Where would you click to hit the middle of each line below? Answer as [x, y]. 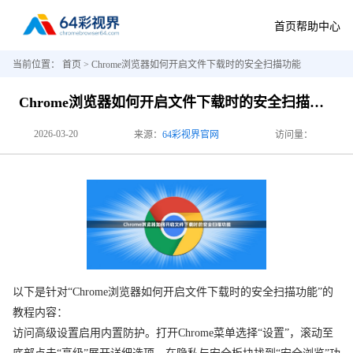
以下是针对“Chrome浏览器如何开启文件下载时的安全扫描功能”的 [173, 292]
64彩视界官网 [190, 135]
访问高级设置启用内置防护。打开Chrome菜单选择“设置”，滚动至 [173, 333]
